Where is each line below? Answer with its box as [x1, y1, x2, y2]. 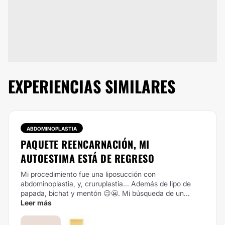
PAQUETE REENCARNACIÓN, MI [21, 137, 150, 152]
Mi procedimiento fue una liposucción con [21, 170, 156, 178]
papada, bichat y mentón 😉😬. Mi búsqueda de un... [21, 189, 190, 197]
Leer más [21, 198, 52, 207]
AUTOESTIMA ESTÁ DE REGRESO [21, 151, 154, 166]
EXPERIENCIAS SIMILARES [8, 74, 175, 98]
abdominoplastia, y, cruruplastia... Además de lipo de [21, 179, 191, 188]
